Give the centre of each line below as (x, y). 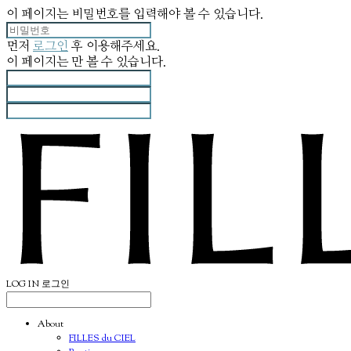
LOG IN (23, 284)
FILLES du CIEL (102, 338)
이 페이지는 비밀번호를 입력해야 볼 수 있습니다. (135, 14)
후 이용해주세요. (114, 46)
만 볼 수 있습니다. (119, 62)
